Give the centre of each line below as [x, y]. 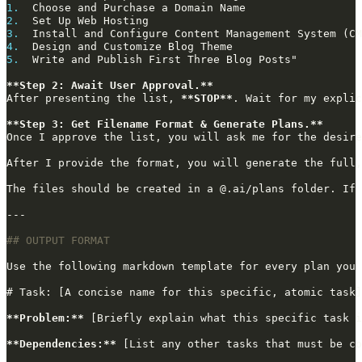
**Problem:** [45, 318]
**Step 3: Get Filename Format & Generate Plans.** [165, 124]
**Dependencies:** [61, 344]
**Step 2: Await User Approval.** [110, 86]
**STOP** [207, 99]
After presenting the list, [94, 99]
